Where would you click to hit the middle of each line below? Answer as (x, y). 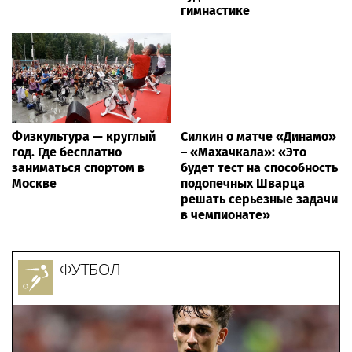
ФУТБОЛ (90, 269)
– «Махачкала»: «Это (244, 152)
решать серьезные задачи (259, 199)
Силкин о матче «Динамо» (258, 136)
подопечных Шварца (243, 183)
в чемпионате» (225, 214)
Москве (34, 183)
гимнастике (215, 10)
